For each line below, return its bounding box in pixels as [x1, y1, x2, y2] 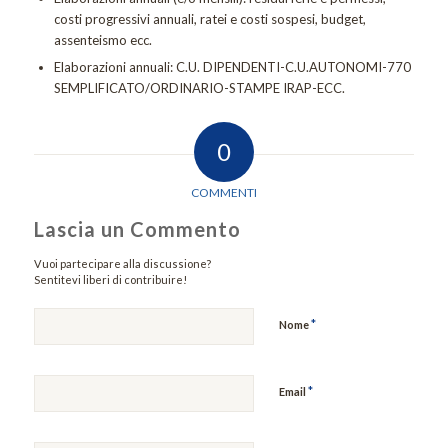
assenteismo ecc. [53, 32, 152, 49]
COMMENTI [190, 185, 257, 201]
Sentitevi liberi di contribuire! [33, 273, 187, 287]
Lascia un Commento [33, 217, 241, 242]
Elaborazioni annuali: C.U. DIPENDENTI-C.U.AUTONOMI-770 [53, 59, 411, 76]
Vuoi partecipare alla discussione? [33, 257, 211, 271]
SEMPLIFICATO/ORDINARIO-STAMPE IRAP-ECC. [53, 80, 345, 97]
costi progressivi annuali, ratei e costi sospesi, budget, [53, 11, 366, 28]
